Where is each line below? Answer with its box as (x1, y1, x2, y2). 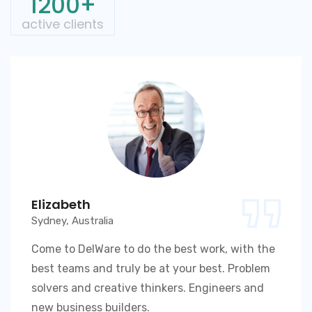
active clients (22, 15, 104, 33)
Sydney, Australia (31, 214, 114, 228)
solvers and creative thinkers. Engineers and (31, 281, 264, 295)
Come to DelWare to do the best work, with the (31, 242, 275, 256)
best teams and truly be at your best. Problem (31, 262, 270, 276)
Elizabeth (31, 196, 91, 214)
